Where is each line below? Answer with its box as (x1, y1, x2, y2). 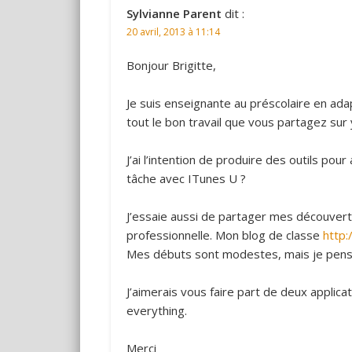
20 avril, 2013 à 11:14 (126, 24, 220, 38)
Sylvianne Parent (126, 5, 222, 21)
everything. (126, 302, 187, 318)
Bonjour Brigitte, (126, 57, 216, 73)
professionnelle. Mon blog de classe (126, 226, 323, 243)
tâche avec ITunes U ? (126, 170, 246, 186)
